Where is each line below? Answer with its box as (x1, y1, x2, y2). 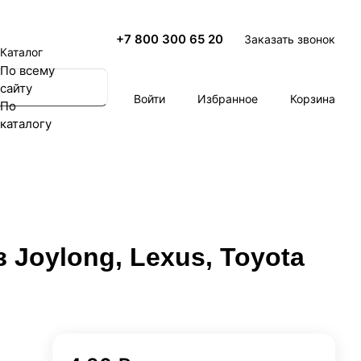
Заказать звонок (244, 31, 335, 46)
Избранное (197, 91, 258, 106)
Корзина (290, 91, 335, 106)
